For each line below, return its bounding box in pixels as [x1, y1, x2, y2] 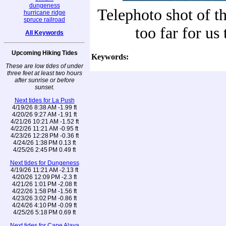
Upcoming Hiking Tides [11, 49, 78, 56]
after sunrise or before [14, 76, 75, 84]
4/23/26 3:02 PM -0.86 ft [12, 194, 77, 202]
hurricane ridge [23, 9, 66, 16]
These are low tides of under [6, 62, 83, 70]
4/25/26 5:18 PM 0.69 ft [13, 208, 76, 216]
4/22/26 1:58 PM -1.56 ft [12, 187, 77, 195]
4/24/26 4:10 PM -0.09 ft [12, 201, 77, 209]
